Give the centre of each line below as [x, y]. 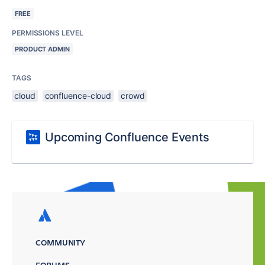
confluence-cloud [78, 96]
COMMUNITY [61, 242]
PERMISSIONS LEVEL [48, 33]
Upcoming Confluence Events [127, 137]
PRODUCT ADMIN [42, 49]
